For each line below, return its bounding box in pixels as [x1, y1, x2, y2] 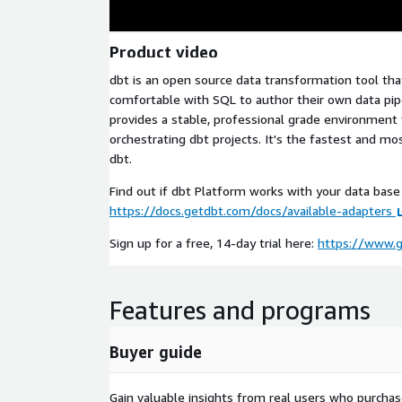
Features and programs [109, 295, 371, 325]
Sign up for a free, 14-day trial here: [109, 235, 318, 250]
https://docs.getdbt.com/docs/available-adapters [109, 203, 392, 218]
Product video [109, 41, 218, 62]
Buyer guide [109, 342, 202, 362]
